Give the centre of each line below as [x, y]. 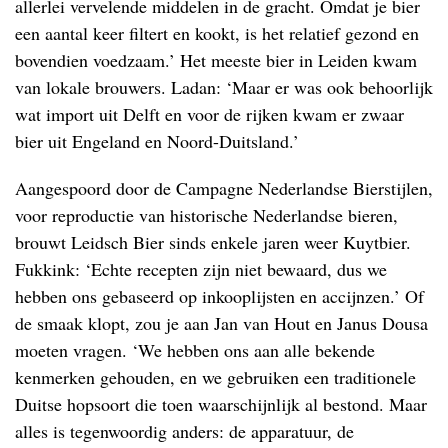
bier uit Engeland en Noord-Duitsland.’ [157, 140]
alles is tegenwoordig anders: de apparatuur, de [184, 430]
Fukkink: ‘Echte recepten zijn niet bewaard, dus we [201, 268]
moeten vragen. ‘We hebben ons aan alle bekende [195, 349]
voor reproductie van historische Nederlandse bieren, [206, 214]
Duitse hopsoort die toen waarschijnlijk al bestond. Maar [221, 403]
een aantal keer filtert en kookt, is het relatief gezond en [217, 32]
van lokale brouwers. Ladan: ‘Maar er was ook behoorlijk [224, 86]
